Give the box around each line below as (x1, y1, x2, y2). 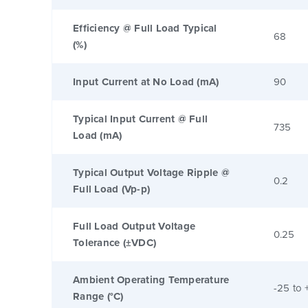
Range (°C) (73, 288, 124, 304)
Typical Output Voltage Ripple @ (73, 164, 230, 180)
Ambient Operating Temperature (73, 272, 230, 287)
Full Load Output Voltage (73, 218, 195, 234)
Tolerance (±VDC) (73, 234, 156, 250)
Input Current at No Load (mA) (73, 74, 219, 89)
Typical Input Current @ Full (73, 111, 208, 126)
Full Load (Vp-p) (73, 181, 150, 197)
